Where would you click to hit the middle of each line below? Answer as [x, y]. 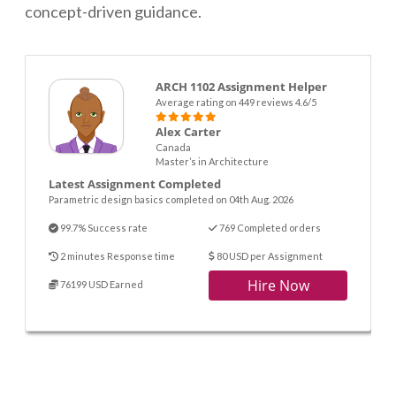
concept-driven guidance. [113, 12]
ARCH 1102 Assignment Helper [241, 87]
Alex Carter [188, 132]
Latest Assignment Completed [135, 184]
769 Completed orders [269, 228]
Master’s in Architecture [212, 162]
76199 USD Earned [101, 285]
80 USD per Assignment [269, 256]
